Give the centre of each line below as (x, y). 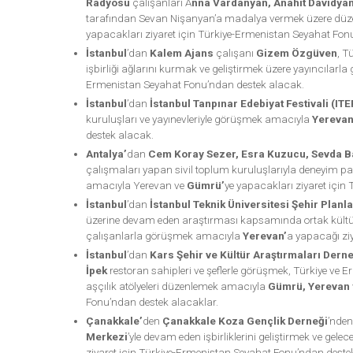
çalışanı (234, 52)
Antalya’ (106, 153)
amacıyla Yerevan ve (136, 185)
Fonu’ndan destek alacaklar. (152, 301)
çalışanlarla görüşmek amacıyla (164, 235)
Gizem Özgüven (296, 52)
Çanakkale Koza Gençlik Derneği (245, 320)
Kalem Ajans (181, 52)
